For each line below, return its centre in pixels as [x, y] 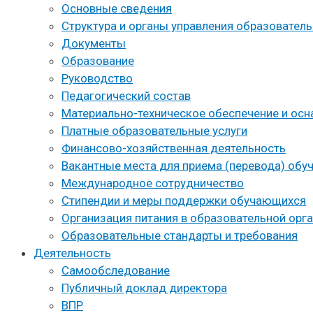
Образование [98, 61]
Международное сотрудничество [153, 183]
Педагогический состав [126, 96]
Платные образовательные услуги [154, 131]
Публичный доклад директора [144, 288]
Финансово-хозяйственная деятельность [174, 148]
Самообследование [116, 271]
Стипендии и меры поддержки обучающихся [184, 201]
